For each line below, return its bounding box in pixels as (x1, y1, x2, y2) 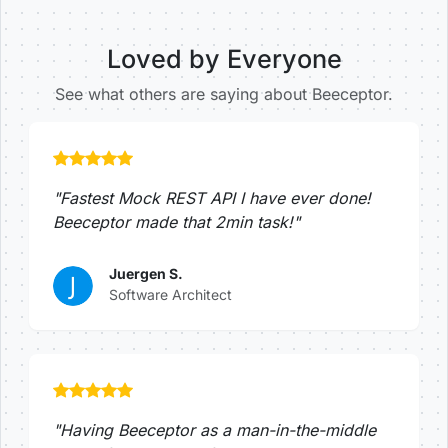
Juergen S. (109, 264, 183, 282)
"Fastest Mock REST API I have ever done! (53, 187, 371, 208)
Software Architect (109, 285, 232, 303)
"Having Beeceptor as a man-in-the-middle (53, 419, 376, 440)
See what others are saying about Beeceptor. (55, 83, 393, 104)
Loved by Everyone (106, 43, 342, 74)
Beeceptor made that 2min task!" (53, 211, 300, 232)
